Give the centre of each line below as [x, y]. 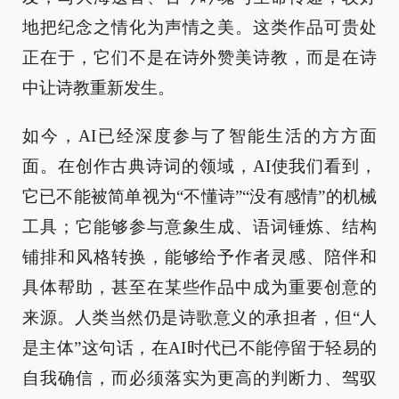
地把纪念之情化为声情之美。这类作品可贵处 [199, 27]
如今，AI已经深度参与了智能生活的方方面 [199, 136]
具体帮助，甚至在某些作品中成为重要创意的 [199, 287]
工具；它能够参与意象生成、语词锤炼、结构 [199, 227]
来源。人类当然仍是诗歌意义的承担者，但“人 [199, 318]
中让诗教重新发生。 [98, 88]
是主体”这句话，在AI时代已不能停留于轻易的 [199, 348]
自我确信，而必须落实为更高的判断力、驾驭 [199, 378]
